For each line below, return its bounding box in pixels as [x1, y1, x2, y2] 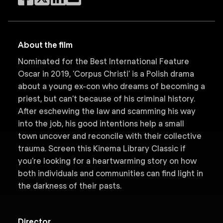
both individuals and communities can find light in [18, 169, 203, 179]
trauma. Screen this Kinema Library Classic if [18, 144, 186, 154]
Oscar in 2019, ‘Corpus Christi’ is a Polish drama [18, 69, 194, 79]
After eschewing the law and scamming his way [18, 107, 196, 116]
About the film [18, 40, 73, 50]
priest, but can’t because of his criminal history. [18, 94, 195, 104]
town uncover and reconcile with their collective [18, 131, 202, 141]
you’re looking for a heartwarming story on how [18, 156, 197, 166]
